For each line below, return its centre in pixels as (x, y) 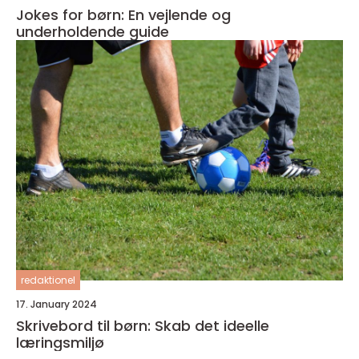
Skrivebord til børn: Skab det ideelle (143, 326)
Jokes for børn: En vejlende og (123, 15)
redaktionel (48, 280)
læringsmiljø (60, 343)
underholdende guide (93, 32)
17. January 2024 (56, 304)
